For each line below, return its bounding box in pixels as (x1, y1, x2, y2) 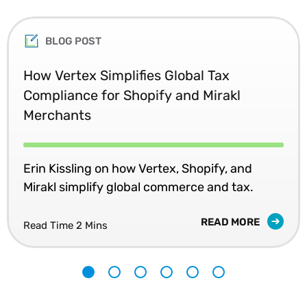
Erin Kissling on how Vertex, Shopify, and (23, 160, 252, 176)
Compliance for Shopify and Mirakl (23, 86, 241, 103)
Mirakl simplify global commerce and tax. (23, 179, 254, 195)
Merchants (23, 106, 91, 123)
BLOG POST (45, 34, 101, 47)
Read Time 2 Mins (23, 219, 108, 232)
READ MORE (201, 215, 262, 228)
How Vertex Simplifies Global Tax (23, 66, 230, 84)
